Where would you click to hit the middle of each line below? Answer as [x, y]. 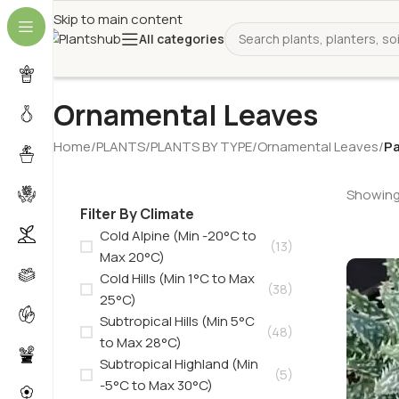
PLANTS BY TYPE [201, 147]
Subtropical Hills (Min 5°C [177, 321]
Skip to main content [118, 19]
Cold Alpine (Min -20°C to [178, 236]
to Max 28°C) [141, 342]
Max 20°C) [132, 257]
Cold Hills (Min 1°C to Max [177, 278]
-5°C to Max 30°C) [156, 385]
